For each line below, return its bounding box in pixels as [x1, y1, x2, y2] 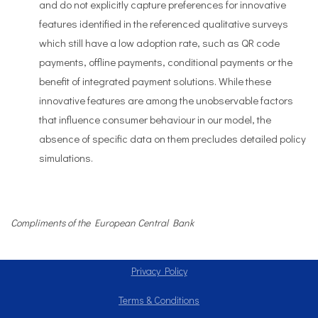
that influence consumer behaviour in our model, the [39, 112, 271, 126]
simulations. [39, 150, 93, 165]
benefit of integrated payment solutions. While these [39, 74, 271, 88]
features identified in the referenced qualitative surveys [39, 16, 288, 31]
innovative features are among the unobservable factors [39, 93, 293, 107]
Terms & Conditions [119, 293, 199, 307]
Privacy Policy [131, 264, 187, 278]
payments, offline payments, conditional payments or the [39, 55, 292, 69]
